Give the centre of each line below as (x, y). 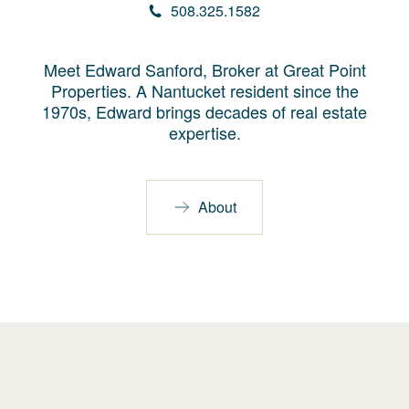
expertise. (204, 133)
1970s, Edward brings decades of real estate (204, 112)
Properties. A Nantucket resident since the (204, 91)
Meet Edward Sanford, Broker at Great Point (204, 70)
